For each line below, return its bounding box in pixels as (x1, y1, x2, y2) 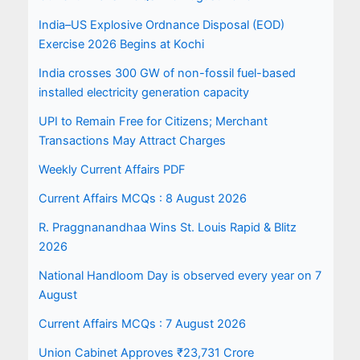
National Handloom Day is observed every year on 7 (38, 268, 321, 283)
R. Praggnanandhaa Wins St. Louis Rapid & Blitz (38, 219, 297, 235)
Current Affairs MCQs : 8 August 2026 (38, 190, 247, 206)
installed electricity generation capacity (38, 84, 249, 100)
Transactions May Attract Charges (38, 133, 226, 148)
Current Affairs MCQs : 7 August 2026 (38, 316, 246, 331)
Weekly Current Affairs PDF (38, 162, 186, 177)
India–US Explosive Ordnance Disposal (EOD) (38, 17, 284, 32)
